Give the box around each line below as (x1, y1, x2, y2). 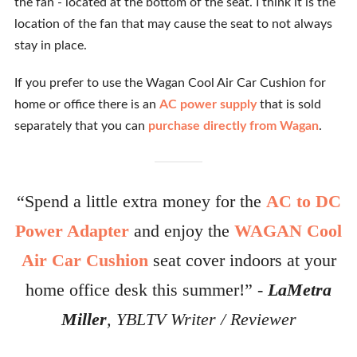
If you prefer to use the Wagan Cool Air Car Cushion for (14, 76, 326, 89)
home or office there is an (14, 98, 159, 111)
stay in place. (14, 39, 87, 52)
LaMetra (263, 280, 331, 300)
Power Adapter (15, 221, 129, 241)
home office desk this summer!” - (25, 280, 263, 300)
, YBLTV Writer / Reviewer (106, 309, 296, 329)
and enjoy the (129, 221, 234, 241)
